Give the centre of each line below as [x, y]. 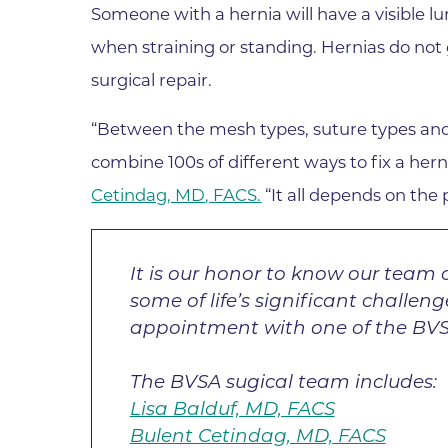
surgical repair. [152, 79]
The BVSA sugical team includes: [283, 381]
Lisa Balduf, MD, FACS [232, 408]
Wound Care [145, 35]
